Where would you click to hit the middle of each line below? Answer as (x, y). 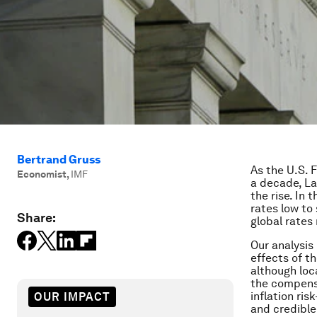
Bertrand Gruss (59, 160)
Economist (42, 174)
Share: (36, 218)
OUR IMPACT (72, 296)
